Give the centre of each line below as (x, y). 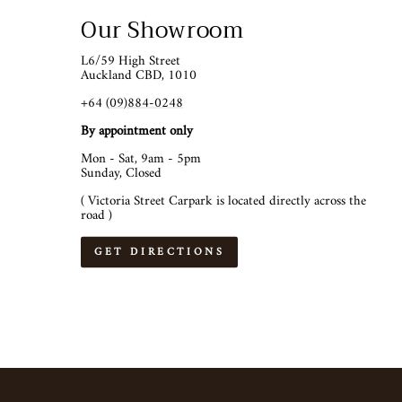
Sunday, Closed (121, 173)
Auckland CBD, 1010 (139, 75)
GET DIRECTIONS (160, 252)
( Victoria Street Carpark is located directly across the (223, 201)
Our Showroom (162, 30)
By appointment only (137, 131)
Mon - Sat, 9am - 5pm (141, 159)
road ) (96, 215)
